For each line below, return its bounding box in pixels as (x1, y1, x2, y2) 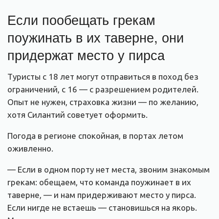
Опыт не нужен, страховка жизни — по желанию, (7, 97, 198, 107)
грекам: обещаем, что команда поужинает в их (7, 177, 191, 187)
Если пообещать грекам (7, 10, 155, 29)
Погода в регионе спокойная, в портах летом (7, 131, 183, 140)
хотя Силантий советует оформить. (7, 109, 148, 119)
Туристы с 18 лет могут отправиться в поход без (7, 71, 198, 81)
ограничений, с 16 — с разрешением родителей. (7, 84, 198, 94)
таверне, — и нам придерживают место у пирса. (7, 190, 196, 199)
